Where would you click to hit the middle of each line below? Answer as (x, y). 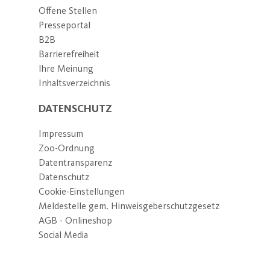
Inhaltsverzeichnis (74, 83)
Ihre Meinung (66, 68)
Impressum (61, 133)
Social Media (63, 234)
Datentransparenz (75, 162)
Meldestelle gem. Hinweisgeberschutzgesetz (129, 206)
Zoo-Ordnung (67, 148)
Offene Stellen (68, 10)
